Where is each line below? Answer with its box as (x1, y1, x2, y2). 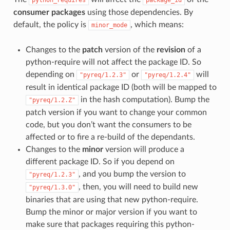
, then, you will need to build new (78, 183, 198, 191)
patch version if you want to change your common (25, 108, 207, 117)
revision (156, 46, 185, 54)
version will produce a (103, 145, 184, 154)
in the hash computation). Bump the (78, 95, 209, 104)
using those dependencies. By (85, 8, 193, 17)
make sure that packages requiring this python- (25, 220, 195, 229)
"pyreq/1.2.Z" (28, 97, 75, 104)
